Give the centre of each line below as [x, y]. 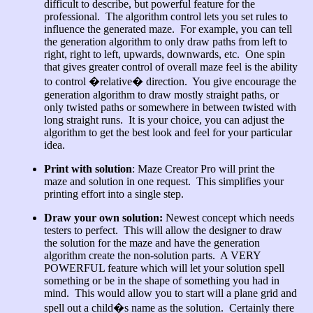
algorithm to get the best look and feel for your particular [168, 132]
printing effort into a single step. [114, 194]
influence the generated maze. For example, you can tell [168, 29]
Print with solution [88, 169]
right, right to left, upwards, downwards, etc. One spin [164, 54]
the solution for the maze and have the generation [152, 243]
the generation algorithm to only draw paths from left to [165, 42]
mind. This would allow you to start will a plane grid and [170, 293]
